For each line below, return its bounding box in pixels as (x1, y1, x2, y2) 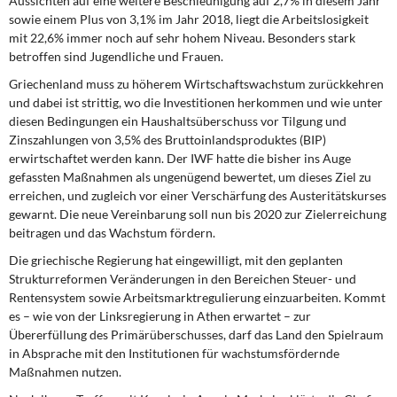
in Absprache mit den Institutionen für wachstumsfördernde (9, 346, 339, 361)
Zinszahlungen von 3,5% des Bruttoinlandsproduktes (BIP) (9, 132, 326, 147)
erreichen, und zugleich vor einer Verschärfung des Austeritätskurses (9, 188, 386, 203)
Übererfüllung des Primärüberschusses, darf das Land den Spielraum (9, 327, 384, 342)
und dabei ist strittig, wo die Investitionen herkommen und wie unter (9, 95, 383, 110)
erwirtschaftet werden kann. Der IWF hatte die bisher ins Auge (9, 151, 351, 166)
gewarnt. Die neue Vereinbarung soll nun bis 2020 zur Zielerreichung (9, 206, 386, 222)
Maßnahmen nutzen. (9, 364, 121, 379)
